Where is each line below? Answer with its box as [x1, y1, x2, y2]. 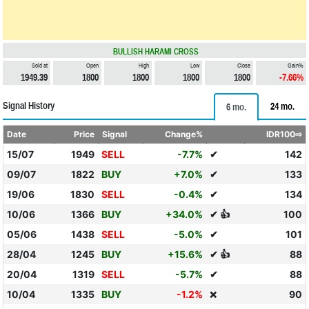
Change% [165, 129, 203, 139]
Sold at [32, 62, 48, 69]
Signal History [3, 100, 54, 111]
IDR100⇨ [266, 129, 303, 139]
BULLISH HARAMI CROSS [113, 47, 199, 57]
